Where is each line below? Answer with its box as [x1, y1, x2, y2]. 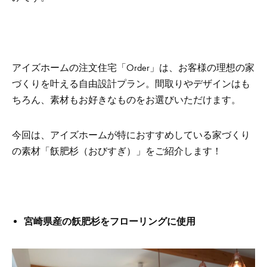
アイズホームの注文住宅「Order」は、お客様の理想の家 [12, 62, 254, 73]
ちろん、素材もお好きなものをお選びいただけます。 [12, 94, 241, 105]
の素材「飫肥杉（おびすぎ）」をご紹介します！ [12, 145, 222, 157]
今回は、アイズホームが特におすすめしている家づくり [12, 129, 250, 141]
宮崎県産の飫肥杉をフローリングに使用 [24, 216, 195, 227]
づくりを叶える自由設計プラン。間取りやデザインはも [12, 78, 250, 89]
